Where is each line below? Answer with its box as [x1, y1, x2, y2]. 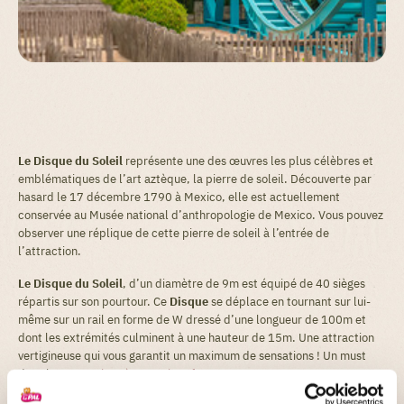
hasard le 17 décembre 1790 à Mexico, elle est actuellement [18, 188, 340, 205]
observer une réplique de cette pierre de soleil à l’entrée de [18, 225, 329, 241]
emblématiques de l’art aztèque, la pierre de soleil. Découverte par [18, 170, 372, 187]
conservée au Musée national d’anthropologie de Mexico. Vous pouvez [18, 207, 383, 223]
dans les [18, 365, 64, 381]
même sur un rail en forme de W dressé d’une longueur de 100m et [18, 311, 366, 327]
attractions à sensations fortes [64, 365, 222, 381]
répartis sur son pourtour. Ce [18, 293, 170, 309]
